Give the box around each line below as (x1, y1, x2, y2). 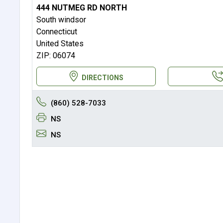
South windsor (36, 14, 86, 24)
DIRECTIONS (82, 73, 124, 82)
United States (36, 38, 84, 48)
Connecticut (36, 26, 77, 36)
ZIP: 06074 (36, 50, 75, 60)
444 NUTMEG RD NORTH (36, 2, 127, 12)
